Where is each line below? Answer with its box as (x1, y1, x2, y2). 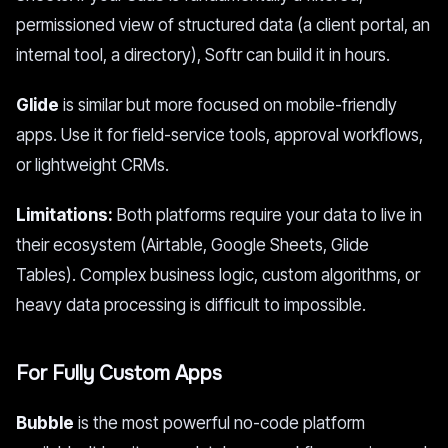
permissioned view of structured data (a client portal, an (16, 15, 430, 35)
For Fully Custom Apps (16, 361, 222, 386)
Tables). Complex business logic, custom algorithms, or (16, 265, 420, 285)
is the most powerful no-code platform (74, 413, 365, 433)
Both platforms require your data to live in (113, 205, 422, 225)
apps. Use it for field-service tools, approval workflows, (16, 125, 423, 145)
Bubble (16, 413, 74, 433)
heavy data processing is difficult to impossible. (16, 295, 366, 315)
